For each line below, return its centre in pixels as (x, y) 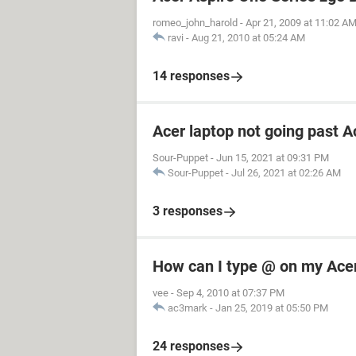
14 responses (191, 76)
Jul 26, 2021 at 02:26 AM (286, 173)
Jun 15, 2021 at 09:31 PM (273, 158)
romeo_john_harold (195, 23)
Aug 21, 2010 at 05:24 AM (248, 38)
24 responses (191, 346)
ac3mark (188, 308)
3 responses (188, 211)
